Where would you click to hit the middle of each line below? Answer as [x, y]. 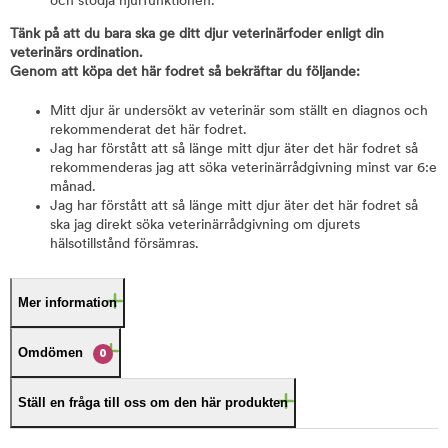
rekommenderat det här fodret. [148, 130]
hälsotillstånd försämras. [124, 244]
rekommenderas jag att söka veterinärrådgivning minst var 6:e [243, 168]
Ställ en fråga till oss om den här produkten [153, 402]
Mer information [67, 302]
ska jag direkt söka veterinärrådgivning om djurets [205, 225]
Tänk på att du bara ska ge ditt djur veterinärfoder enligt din [197, 34]
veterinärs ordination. [76, 53]
